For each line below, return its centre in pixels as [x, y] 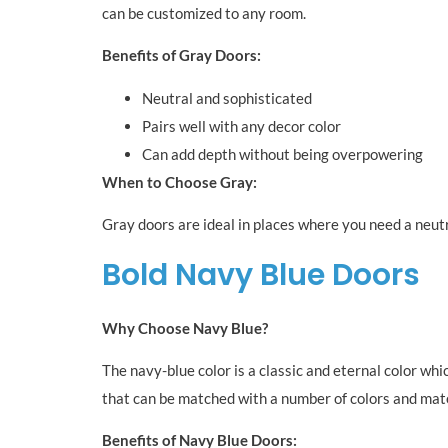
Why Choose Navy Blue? [185, 327]
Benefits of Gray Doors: [181, 55]
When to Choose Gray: [179, 181]
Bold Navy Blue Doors [261, 274]
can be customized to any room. [204, 13]
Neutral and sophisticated [227, 97]
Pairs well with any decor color [241, 125]
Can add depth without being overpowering [282, 153]
